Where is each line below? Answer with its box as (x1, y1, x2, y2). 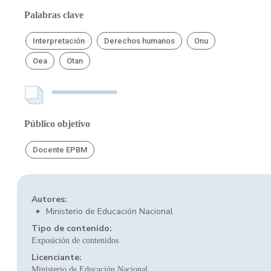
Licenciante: (31, 252, 82, 263)
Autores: (31, 194, 67, 205)
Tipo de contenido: (31, 223, 112, 234)
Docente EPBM (33, 145, 87, 154)
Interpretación (33, 36, 85, 45)
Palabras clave (24, 10, 83, 20)
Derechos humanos (104, 36, 175, 45)
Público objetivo (24, 119, 90, 129)
